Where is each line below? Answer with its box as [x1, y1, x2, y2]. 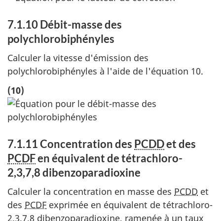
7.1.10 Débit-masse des [7, 17, 122, 31]
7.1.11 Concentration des [7, 137, 134, 150]
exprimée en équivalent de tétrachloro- [46, 199, 213, 211]
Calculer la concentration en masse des [7, 185, 174, 198]
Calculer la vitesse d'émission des [7, 52, 148, 64]
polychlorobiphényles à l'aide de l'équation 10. [7, 65, 203, 77]
